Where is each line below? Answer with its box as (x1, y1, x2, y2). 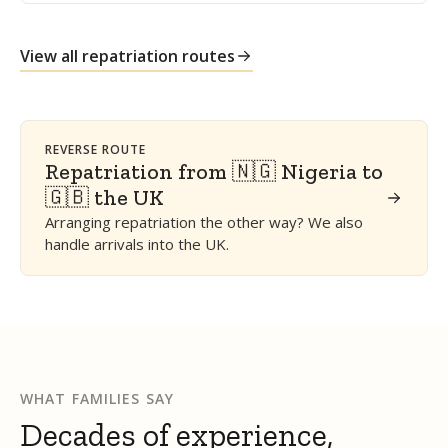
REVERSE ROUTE (45, 141, 146, 158)
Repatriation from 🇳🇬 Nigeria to (45, 158, 383, 185)
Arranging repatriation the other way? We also (45, 212, 363, 232)
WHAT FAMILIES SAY (20, 389, 175, 408)
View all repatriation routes (20, 45, 235, 67)
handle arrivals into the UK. (45, 234, 229, 254)
